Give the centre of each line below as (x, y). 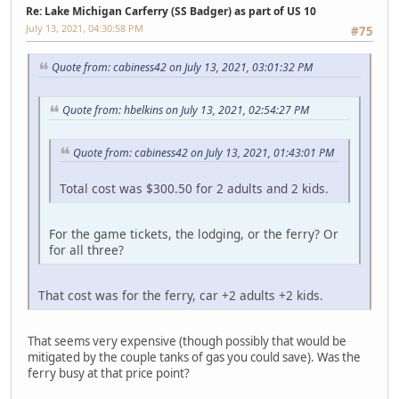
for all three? (86, 250)
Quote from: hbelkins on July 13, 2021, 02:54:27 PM (186, 110)
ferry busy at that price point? (109, 374)
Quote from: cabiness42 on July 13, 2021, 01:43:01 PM (204, 152)
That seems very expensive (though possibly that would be (187, 342)
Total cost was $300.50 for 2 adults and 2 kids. (194, 189)
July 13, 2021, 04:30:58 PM (85, 28)
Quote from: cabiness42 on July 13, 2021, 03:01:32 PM (182, 68)
